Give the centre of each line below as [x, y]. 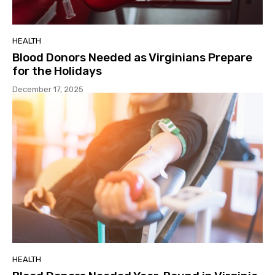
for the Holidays [57, 71]
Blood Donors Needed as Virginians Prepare [132, 58]
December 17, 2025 [48, 90]
